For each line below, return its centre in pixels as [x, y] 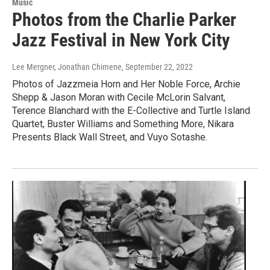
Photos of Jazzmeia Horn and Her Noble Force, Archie [126, 84]
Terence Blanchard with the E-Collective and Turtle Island [131, 110]
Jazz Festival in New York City [121, 40]
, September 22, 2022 [157, 67]
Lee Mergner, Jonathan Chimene [67, 67]
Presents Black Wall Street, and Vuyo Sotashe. [110, 137]
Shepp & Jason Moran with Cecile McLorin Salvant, [119, 97]
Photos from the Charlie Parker [124, 19]
